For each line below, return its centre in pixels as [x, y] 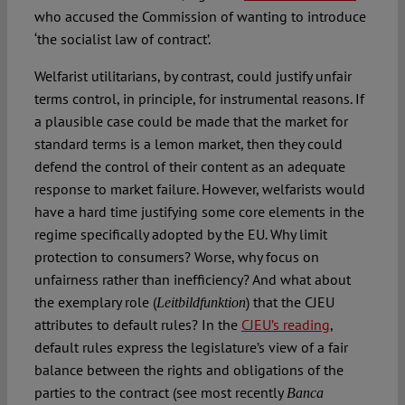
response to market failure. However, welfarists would [199, 188]
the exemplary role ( [95, 301]
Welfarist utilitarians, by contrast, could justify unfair [193, 75]
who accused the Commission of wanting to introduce [200, 16]
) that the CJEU [290, 301]
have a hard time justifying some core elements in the [199, 211]
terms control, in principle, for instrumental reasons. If [199, 98]
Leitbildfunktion [201, 302]
